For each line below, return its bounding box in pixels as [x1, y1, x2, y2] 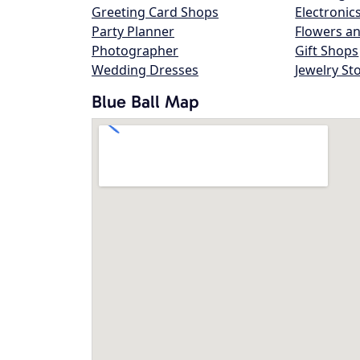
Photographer [92, 42, 178, 59]
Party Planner [92, 22, 174, 40]
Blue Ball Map [92, 91, 199, 112]
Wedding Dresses [92, 61, 198, 79]
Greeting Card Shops [92, 3, 219, 21]
